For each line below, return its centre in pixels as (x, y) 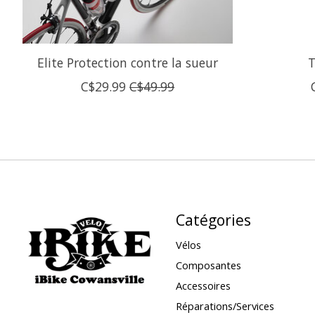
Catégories (213, 219)
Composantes (208, 265)
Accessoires (203, 286)
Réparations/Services (225, 306)
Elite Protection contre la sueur (128, 62)
